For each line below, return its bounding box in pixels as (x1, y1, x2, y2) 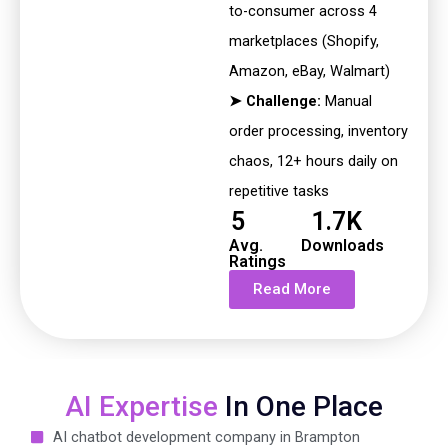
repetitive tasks (228, 182, 329, 201)
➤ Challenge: (228, 92, 321, 111)
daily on (347, 152, 398, 171)
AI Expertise (65, 390, 218, 424)
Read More (252, 280, 331, 299)
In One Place (218, 390, 383, 424)
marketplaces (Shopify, (228, 32, 379, 51)
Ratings (228, 252, 286, 272)
